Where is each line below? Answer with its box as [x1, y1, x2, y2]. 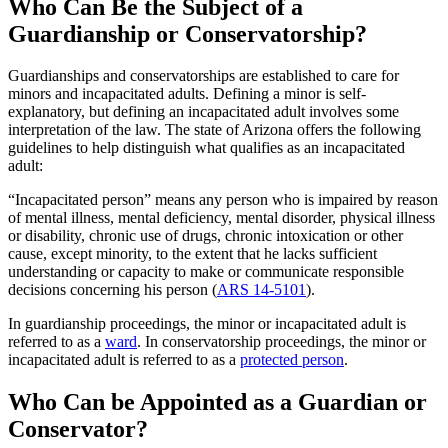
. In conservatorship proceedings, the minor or [137, 333, 426, 351]
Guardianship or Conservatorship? [8, 20, 367, 47]
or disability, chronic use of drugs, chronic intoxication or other [8, 227, 403, 245]
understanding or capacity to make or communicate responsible [8, 263, 404, 281]
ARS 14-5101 [217, 281, 306, 299]
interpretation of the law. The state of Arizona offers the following [8, 121, 421, 139]
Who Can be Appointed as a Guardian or [8, 389, 427, 416]
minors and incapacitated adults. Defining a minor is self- [8, 85, 366, 103]
